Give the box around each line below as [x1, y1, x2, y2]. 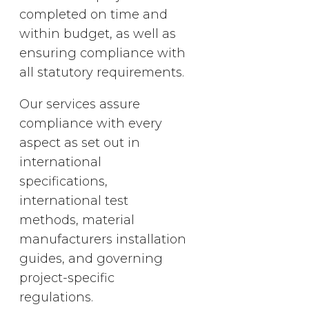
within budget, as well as [19, 26, 176, 41]
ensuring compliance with [19, 45, 186, 61]
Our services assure [19, 96, 140, 112]
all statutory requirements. [19, 64, 184, 80]
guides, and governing [19, 250, 163, 266]
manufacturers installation [19, 231, 186, 247]
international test [19, 192, 128, 208]
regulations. [19, 289, 93, 305]
